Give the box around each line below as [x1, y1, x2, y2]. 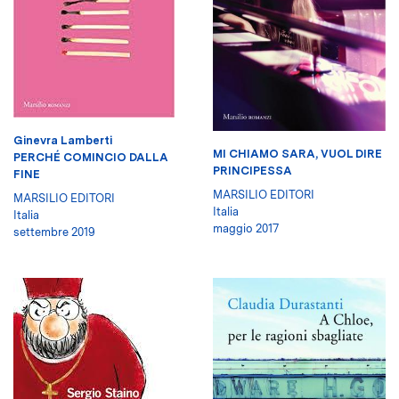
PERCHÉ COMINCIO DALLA [13, 151, 168, 165]
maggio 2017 [213, 222, 279, 236]
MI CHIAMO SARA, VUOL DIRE [213, 147, 382, 161]
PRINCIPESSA [213, 164, 292, 178]
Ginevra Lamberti [13, 134, 112, 148]
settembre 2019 [13, 225, 95, 240]
